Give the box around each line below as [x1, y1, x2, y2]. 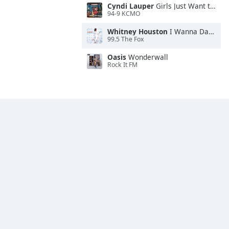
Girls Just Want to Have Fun [154, 1, 210, 11]
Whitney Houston [107, 27, 168, 36]
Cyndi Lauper [107, 1, 154, 11]
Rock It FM [107, 60, 138, 70]
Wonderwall [126, 52, 168, 62]
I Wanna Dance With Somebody [168, 27, 209, 36]
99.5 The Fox [107, 35, 144, 44]
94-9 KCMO [107, 9, 141, 18]
